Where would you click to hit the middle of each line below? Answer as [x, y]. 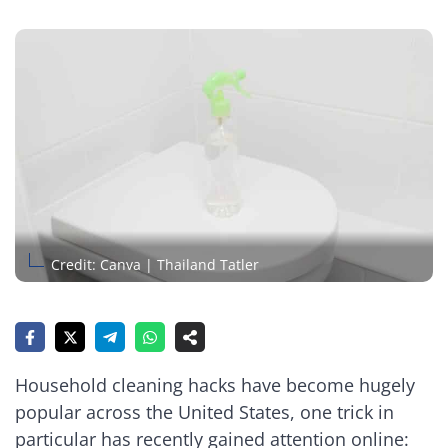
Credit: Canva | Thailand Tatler [155, 264]
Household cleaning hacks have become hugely [215, 385]
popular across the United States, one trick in [204, 412]
